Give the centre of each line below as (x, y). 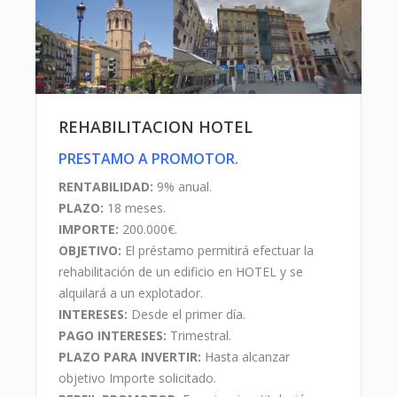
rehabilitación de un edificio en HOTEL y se (181, 272)
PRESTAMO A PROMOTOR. (148, 159)
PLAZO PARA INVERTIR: (130, 357)
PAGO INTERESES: (113, 336)
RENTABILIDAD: (106, 187)
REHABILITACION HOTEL (156, 127)
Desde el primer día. (187, 315)
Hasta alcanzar (245, 357)
